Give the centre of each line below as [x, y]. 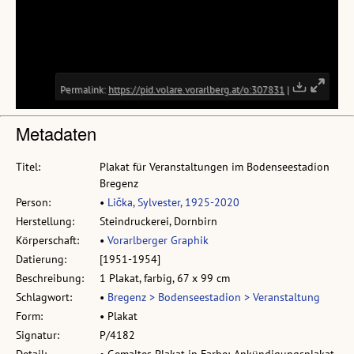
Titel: [28, 167]
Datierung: [41, 259]
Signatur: [38, 335]
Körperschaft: [47, 240]
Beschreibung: [50, 278]
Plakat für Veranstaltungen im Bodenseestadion [215, 167]
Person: [33, 202]
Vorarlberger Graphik [158, 240]
